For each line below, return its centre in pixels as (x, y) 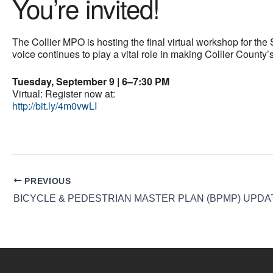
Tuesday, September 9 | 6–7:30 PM (91, 81)
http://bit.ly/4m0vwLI (55, 105)
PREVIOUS (46, 181)
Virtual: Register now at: (64, 93)
